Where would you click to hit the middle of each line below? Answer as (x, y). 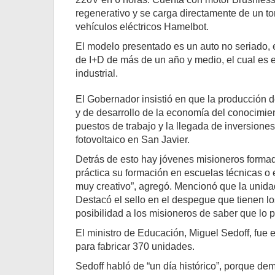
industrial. (97, 73)
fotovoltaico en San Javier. (133, 140)
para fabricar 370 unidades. (135, 246)
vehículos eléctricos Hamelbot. (142, 27)
